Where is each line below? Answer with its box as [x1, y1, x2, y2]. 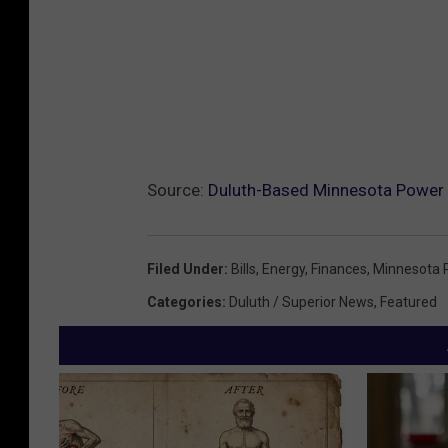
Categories [147, 293, 222, 310]
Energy [262, 260, 305, 277]
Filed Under [147, 260, 224, 277]
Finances [311, 260, 367, 277]
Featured [380, 293, 437, 310]
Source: [147, 179, 208, 200]
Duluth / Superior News [229, 293, 374, 310]
